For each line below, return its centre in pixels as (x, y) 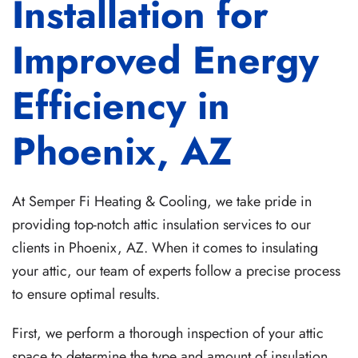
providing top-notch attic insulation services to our (161, 225)
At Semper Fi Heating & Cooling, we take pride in (162, 201)
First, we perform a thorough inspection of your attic (168, 333)
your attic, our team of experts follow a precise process (176, 271)
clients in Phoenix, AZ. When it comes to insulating (165, 248)
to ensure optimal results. (86, 294)
